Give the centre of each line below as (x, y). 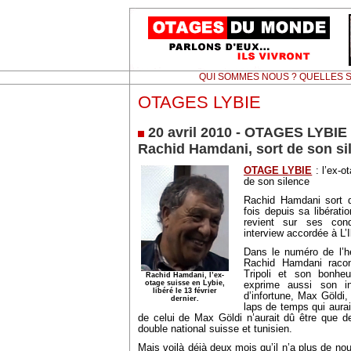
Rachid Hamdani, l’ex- (185, 275)
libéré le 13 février (185, 291)
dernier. (185, 299)
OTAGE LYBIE (278, 171)
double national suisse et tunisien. (215, 329)
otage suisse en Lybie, (185, 283)
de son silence (277, 182)
